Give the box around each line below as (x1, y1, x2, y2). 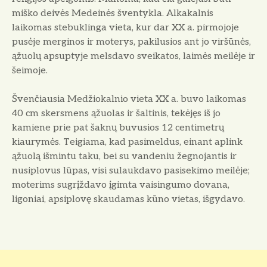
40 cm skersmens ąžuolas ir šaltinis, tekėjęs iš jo (12, 107, 221, 119)
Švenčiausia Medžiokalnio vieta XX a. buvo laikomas (12, 93, 246, 105)
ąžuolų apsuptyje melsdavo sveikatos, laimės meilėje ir (12, 50, 255, 62)
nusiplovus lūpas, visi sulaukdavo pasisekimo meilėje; (12, 164, 250, 176)
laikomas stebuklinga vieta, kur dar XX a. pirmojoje (12, 21, 239, 33)
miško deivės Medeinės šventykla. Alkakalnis (12, 7, 213, 19)
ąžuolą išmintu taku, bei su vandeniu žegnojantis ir (12, 150, 237, 162)
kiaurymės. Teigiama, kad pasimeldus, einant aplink (12, 136, 243, 148)
